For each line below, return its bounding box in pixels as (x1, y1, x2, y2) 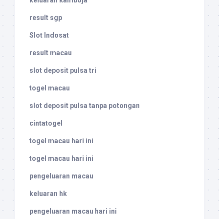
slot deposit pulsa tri (29, 66, 96, 75)
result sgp (29, 14, 62, 22)
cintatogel (29, 119, 63, 128)
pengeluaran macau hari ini (29, 207, 117, 216)
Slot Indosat (29, 31, 69, 40)
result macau (29, 49, 72, 57)
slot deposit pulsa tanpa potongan (29, 102, 140, 110)
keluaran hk (29, 190, 67, 198)
